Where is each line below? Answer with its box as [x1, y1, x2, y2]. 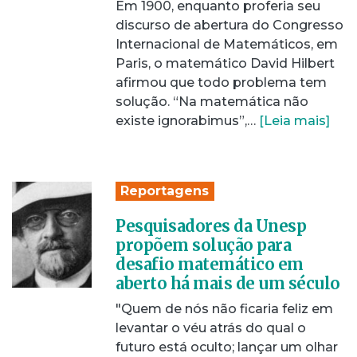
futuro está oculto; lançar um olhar [116, 339, 338, 355]
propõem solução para [116, 235, 291, 255]
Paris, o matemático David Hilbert [116, 56, 335, 71]
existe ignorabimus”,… [116, 113, 259, 128]
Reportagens [120, 183, 210, 198]
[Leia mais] [259, 113, 330, 128]
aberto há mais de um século [116, 273, 340, 293]
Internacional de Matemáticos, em [116, 37, 338, 52]
